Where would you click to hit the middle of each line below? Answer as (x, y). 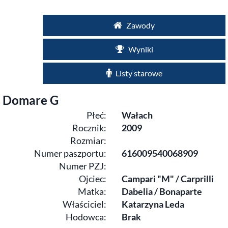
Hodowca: (86, 217)
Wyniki (140, 49)
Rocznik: (89, 128)
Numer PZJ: (83, 166)
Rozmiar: (88, 140)
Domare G (31, 100)
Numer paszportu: (70, 153)
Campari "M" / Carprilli (168, 179)
